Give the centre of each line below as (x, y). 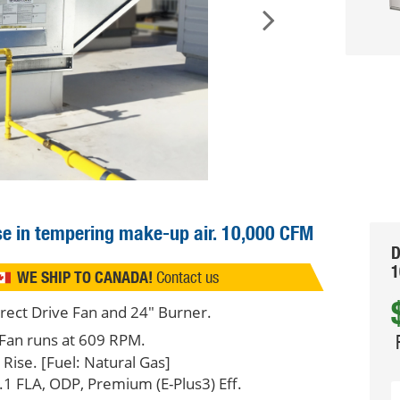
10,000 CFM (267, 233)
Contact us (187, 277)
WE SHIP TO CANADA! (84, 278)
